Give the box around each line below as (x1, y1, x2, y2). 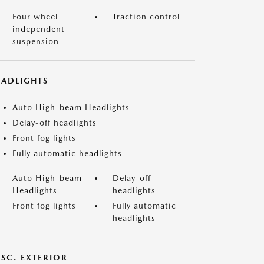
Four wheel (12, 12, 58, 21)
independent (12, 24, 65, 34)
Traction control (113, 12, 180, 21)
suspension (12, 37, 59, 46)
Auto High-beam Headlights (12, 103, 130, 112)
